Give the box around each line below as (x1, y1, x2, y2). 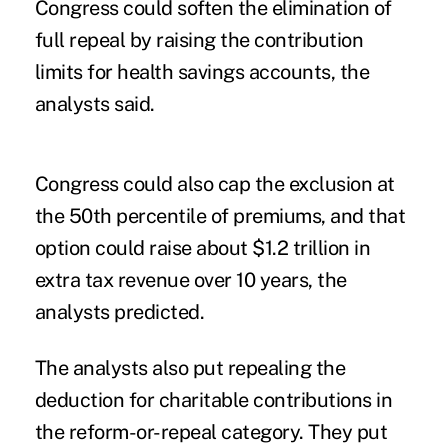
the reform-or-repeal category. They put (34, 419, 388, 444)
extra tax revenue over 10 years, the (34, 267, 347, 292)
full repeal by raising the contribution (34, 27, 364, 52)
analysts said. (34, 91, 155, 116)
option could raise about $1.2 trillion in (34, 235, 371, 260)
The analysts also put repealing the (34, 355, 346, 380)
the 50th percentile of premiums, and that (34, 203, 406, 228)
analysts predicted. (34, 299, 205, 324)
